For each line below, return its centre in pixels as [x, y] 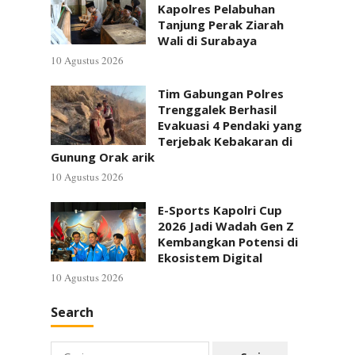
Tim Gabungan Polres [221, 94]
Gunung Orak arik [103, 157]
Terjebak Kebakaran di [225, 141]
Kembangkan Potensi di [228, 242]
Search [72, 312]
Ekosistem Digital [210, 258]
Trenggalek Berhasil [217, 109]
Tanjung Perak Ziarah [221, 25]
